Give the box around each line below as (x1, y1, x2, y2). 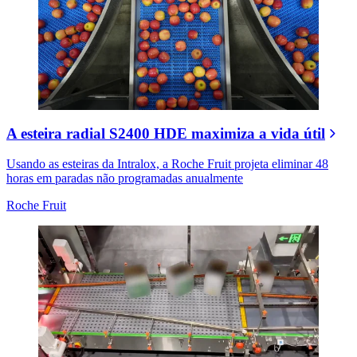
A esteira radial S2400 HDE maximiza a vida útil (6, 124, 325, 142)
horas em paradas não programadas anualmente (6, 171, 243, 186)
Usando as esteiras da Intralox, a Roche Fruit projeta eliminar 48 (6, 157, 328, 171)
